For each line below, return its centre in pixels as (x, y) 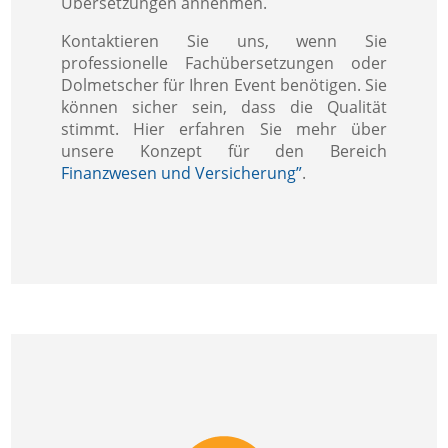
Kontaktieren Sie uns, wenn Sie (224, 40)
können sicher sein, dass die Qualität (224, 106)
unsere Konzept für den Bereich (224, 150)
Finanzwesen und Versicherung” (182, 172)
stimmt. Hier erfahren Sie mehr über (224, 128)
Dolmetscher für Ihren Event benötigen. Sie (224, 84)
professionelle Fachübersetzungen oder (224, 62)
